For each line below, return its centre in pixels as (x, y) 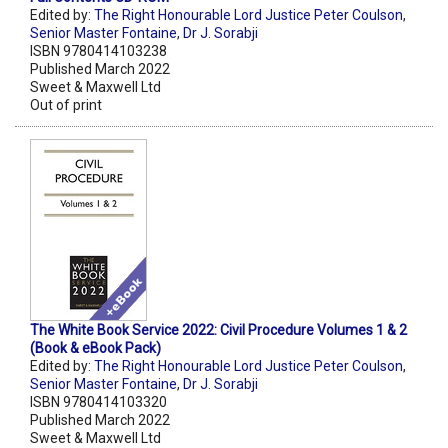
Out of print (66, 104)
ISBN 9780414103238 (98, 50)
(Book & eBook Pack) (95, 347)
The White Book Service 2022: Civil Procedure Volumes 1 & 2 (218, 329)
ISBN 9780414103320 (98, 401)
